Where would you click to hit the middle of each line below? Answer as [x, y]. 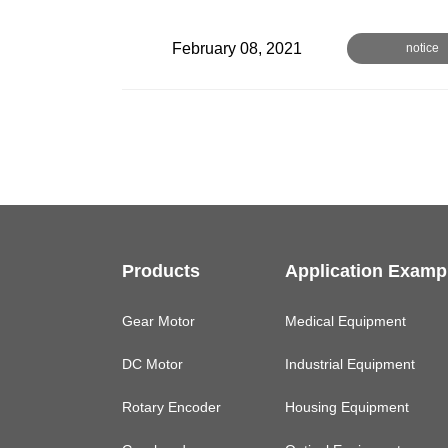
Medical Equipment [346, 321]
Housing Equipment [347, 407]
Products [161, 271]
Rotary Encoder [171, 407]
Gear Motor [158, 321]
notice [422, 48]
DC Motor [152, 364]
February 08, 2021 [237, 48]
